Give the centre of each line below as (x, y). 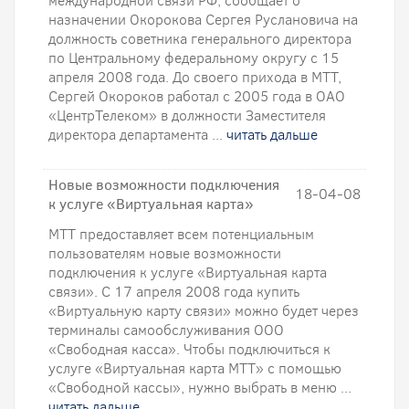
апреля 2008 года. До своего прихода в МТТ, (195, 77)
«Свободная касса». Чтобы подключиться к (189, 349)
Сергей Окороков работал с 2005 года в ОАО (197, 96)
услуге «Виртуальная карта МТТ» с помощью (195, 368)
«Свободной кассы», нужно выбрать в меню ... (200, 388)
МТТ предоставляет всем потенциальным (181, 234)
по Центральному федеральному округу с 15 (194, 58)
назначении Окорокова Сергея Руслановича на (203, 20)
